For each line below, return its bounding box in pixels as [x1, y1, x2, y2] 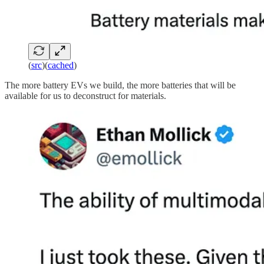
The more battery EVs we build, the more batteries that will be [5, 80, 236, 90]
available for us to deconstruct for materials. [5, 90, 166, 101]
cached [48, 60, 74, 70]
